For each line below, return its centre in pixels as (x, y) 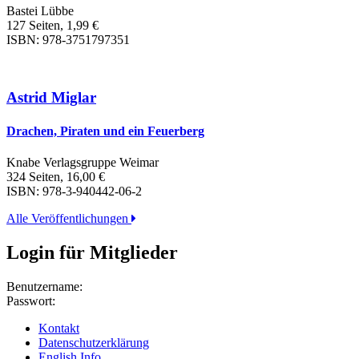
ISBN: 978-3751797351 (68, 39)
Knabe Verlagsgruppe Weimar (83, 162)
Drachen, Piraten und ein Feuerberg (105, 131)
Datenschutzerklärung (94, 342)
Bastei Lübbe (40, 10)
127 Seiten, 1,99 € (52, 25)
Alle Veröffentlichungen (69, 218)
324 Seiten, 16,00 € (56, 177)
